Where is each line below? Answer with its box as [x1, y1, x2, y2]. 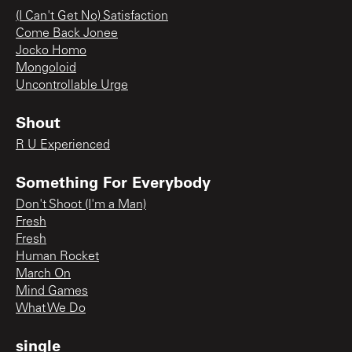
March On [16, 267, 71, 280]
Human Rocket [16, 250, 99, 263]
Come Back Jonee [16, 27, 118, 40]
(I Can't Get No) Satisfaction [16, 9, 168, 23]
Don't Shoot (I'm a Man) [16, 198, 146, 211]
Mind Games [16, 284, 88, 298]
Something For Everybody [16, 170, 211, 192]
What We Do [16, 302, 86, 315]
